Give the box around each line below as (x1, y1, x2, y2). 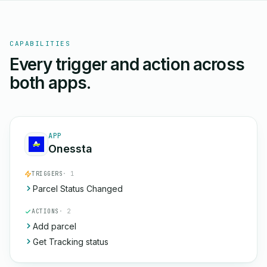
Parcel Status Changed (33, 184, 123, 194)
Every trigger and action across (10, 54, 244, 74)
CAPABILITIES (10, 39, 71, 48)
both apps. (10, 73, 91, 93)
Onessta (48, 142, 92, 155)
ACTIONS (32, 207, 59, 215)
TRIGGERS (32, 170, 63, 178)
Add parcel (33, 221, 76, 231)
